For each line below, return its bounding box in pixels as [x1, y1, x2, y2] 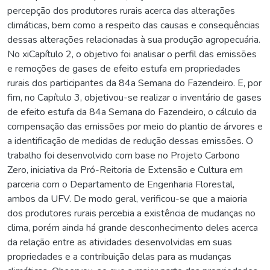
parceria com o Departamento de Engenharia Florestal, [7, 177, 234, 191]
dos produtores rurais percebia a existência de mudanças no [7, 206, 256, 220]
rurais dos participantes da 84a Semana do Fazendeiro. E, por [7, 76, 262, 90]
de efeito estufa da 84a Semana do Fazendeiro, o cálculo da [7, 105, 257, 119]
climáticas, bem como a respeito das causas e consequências [7, 18, 260, 32]
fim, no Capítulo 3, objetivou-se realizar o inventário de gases [7, 90, 262, 104]
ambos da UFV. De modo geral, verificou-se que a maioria [7, 192, 247, 206]
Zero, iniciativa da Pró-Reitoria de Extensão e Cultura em [7, 163, 243, 177]
